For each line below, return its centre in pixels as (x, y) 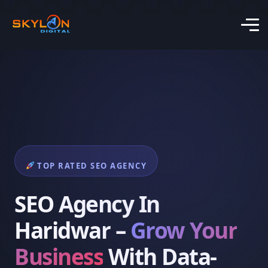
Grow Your (183, 230)
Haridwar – (72, 230)
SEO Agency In (87, 204)
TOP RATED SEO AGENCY (91, 165)
